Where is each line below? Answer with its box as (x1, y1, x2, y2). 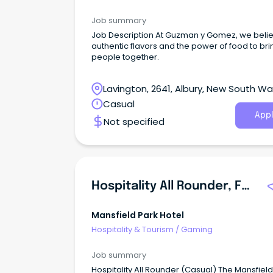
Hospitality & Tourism (91, 224, 174, 236)
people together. (91, 51, 159, 63)
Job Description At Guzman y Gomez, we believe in (91, 29, 155, 41)
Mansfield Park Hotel (91, 208, 184, 221)
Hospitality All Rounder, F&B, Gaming (241, 179, 250, 193)
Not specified (104, 115, 165, 128)
